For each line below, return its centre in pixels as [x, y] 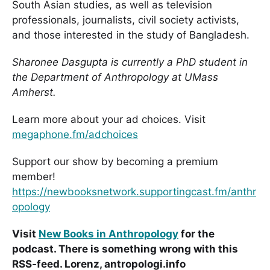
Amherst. [34, 92]
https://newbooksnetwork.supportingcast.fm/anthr [134, 191]
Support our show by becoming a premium [115, 161]
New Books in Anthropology [108, 234]
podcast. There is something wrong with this [125, 249]
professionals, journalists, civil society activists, [126, 20]
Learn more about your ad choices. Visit [109, 119]
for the [196, 234]
